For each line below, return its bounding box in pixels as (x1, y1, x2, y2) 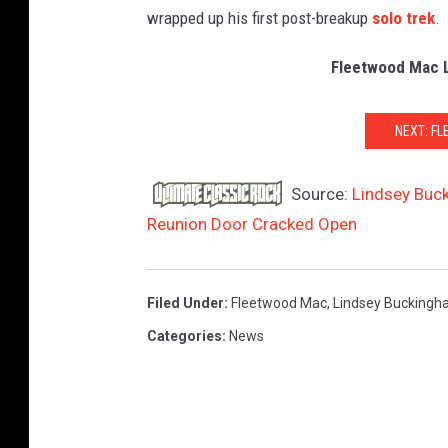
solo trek (372, 8, 435, 29)
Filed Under (147, 295, 224, 312)
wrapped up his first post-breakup (147, 8, 372, 29)
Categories (147, 328, 222, 345)
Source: (287, 184, 352, 205)
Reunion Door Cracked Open (147, 214, 357, 235)
